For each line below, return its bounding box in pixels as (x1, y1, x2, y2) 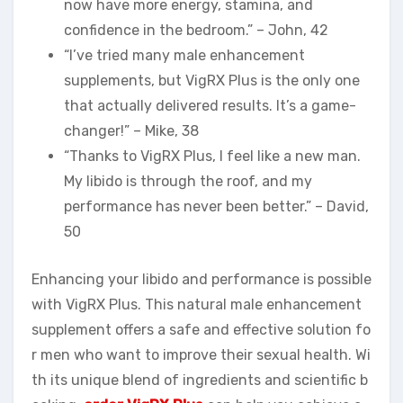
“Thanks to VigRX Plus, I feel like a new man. (64, 147, 361, 165)
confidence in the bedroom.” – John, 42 (64, 21, 328, 39)
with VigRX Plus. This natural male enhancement (31, 295, 362, 313)
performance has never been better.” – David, (64, 197, 369, 215)
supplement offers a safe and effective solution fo (31, 320, 371, 338)
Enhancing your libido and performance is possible (31, 270, 372, 288)
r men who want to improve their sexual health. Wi (31, 345, 371, 363)
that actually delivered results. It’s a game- (64, 96, 356, 114)
